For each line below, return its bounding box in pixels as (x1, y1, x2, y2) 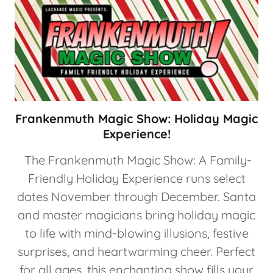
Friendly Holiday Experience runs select (27, 171, 246, 186)
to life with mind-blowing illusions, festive (24, 225, 249, 241)
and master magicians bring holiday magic (18, 207, 255, 222)
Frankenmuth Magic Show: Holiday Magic (15, 111, 258, 126)
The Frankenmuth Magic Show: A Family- (21, 152, 252, 168)
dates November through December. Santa (17, 189, 256, 204)
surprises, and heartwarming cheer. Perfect (18, 244, 255, 259)
